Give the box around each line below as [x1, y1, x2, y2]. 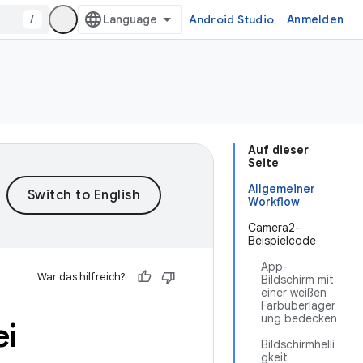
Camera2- [248, 220, 300, 235]
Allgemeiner [248, 181, 315, 196]
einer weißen [261, 285, 327, 300]
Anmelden [287, 12, 344, 27]
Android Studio [188, 12, 274, 27]
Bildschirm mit [261, 272, 334, 287]
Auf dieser [248, 143, 309, 157]
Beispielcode [248, 233, 316, 248]
